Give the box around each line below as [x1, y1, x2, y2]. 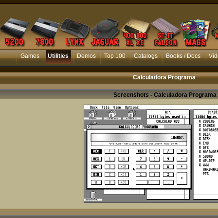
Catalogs [134, 53, 158, 59]
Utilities [48, 53, 69, 59]
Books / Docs [166, 53, 200, 59]
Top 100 [104, 53, 126, 59]
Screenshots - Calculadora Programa [113, 91, 217, 98]
